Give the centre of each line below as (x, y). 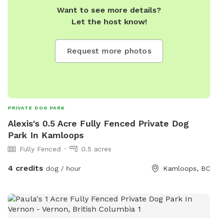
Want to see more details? (109, 10)
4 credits (26, 168)
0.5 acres (96, 149)
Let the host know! (109, 22)
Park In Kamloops (46, 135)
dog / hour (62, 169)
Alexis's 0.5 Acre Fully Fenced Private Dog (98, 124)
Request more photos (109, 51)
